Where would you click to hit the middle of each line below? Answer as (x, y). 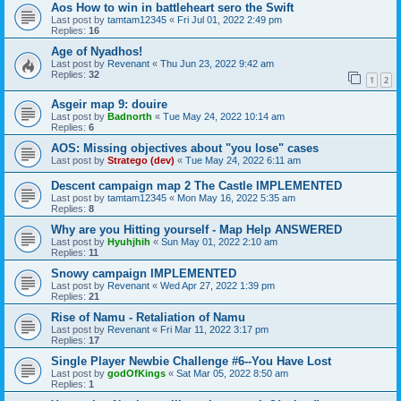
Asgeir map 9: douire (109, 104)
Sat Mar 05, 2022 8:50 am (232, 373)
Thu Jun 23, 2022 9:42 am (217, 64)
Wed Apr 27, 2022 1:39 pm (218, 285)
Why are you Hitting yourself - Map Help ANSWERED (196, 229)
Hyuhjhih (129, 241)
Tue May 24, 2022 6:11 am (243, 160)
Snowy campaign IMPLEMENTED (144, 273)
